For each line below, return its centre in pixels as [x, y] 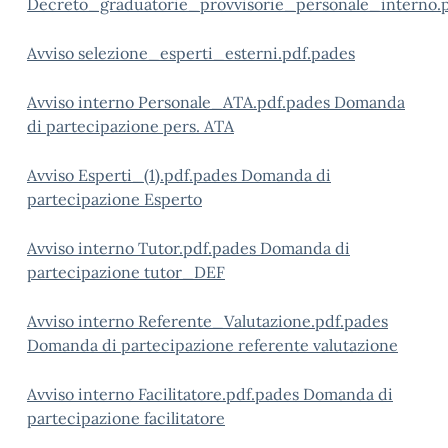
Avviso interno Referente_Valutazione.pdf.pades [207, 321]
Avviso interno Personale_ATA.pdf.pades [180, 102]
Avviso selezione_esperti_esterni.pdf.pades [191, 53]
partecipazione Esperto [114, 199]
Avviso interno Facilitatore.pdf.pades [165, 394]
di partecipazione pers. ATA [130, 126]
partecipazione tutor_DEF [126, 272]
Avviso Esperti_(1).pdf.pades [134, 175]
